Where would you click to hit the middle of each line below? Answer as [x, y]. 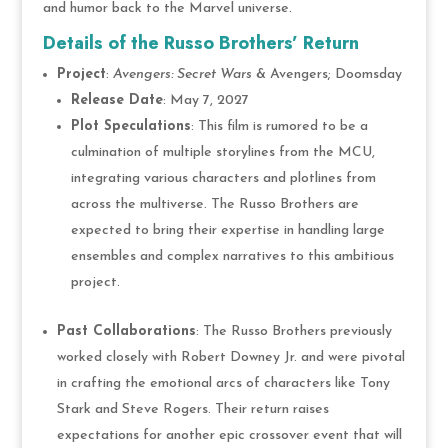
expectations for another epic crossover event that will [229, 435]
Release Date [116, 100]
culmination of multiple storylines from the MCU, [222, 152]
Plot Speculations [130, 126]
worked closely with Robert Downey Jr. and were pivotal [230, 357]
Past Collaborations [126, 331]
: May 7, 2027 [205, 100]
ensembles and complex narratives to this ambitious [232, 256]
